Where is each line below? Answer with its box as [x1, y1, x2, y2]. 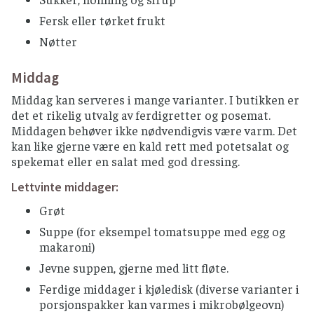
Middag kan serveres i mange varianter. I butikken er [11, 92, 299, 108]
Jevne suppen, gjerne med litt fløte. [39, 260, 228, 276]
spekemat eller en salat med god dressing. [11, 153, 240, 170]
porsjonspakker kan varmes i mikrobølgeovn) [39, 296, 284, 313]
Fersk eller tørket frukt [39, 12, 165, 28]
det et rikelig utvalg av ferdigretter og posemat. [11, 107, 271, 123]
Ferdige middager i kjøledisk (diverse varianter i [39, 281, 299, 297]
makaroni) [39, 239, 95, 255]
